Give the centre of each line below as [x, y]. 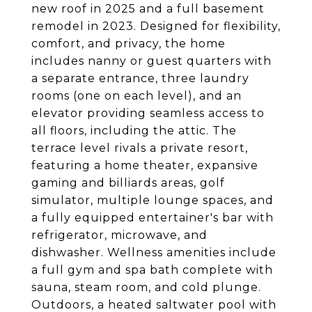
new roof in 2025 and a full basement [148, 9]
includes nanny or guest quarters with [151, 61]
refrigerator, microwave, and [119, 235]
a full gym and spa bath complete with [152, 270]
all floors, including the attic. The [134, 131]
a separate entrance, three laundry [140, 78]
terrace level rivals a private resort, [140, 148]
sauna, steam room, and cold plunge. [146, 287]
